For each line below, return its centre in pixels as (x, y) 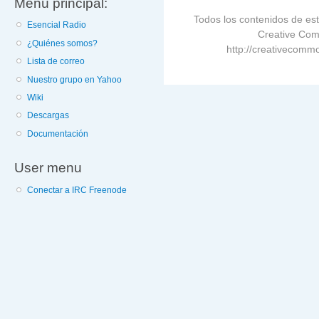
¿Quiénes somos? (63, 43)
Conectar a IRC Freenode (77, 190)
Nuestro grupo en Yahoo (75, 79)
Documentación (58, 134)
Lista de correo (56, 62)
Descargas (48, 116)
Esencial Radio (57, 25)
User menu (48, 168)
